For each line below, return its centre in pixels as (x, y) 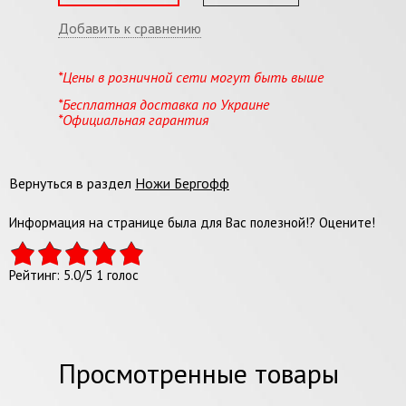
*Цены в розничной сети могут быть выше (191, 77)
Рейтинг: (36, 275)
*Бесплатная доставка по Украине (164, 104)
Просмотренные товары (198, 372)
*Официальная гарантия (133, 119)
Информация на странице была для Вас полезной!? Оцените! (192, 222)
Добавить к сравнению (130, 28)
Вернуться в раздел (72, 183)
